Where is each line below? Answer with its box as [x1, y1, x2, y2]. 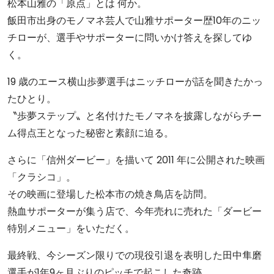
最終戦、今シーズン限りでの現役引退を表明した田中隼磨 [7, 248, 262, 262]
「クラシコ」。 [7, 170, 76, 184]
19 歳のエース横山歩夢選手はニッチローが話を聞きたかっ [7, 75, 263, 89]
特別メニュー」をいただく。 [7, 221, 135, 235]
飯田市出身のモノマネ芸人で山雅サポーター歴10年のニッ [7, 13, 261, 28]
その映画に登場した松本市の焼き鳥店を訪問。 [7, 187, 213, 201]
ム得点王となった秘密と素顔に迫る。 [7, 126, 174, 140]
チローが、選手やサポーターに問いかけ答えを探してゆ [7, 31, 252, 45]
